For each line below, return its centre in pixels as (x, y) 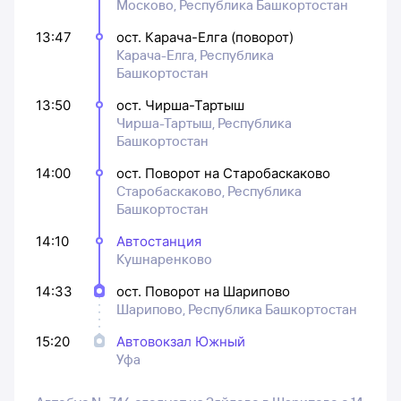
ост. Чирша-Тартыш (180, 105)
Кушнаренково (164, 259)
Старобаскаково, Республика (209, 191)
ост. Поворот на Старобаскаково (223, 173)
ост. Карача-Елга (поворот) (205, 37)
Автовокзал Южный (181, 341)
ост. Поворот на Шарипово (203, 291)
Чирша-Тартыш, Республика (204, 123)
